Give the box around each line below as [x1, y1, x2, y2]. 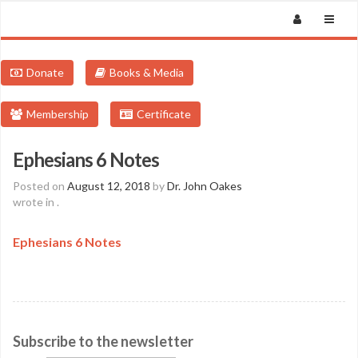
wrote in [13, 195, 57, 209]
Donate [26, 66, 64, 79]
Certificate [137, 107, 191, 121]
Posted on [13, 179, 67, 193]
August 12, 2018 [67, 179, 150, 193]
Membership [26, 107, 89, 121]
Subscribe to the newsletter [13, 332, 193, 350]
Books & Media [109, 66, 184, 79]
